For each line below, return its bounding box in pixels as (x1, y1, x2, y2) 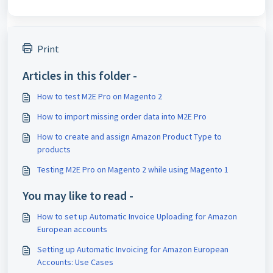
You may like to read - (23, 187, 133, 203)
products (37, 143, 71, 155)
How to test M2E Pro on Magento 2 (37, 90, 162, 102)
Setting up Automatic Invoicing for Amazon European (37, 243, 229, 255)
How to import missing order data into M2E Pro (37, 110, 207, 122)
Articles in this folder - (23, 67, 137, 83)
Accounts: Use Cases (37, 256, 113, 268)
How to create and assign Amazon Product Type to (37, 130, 222, 142)
